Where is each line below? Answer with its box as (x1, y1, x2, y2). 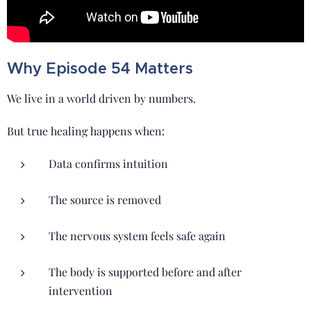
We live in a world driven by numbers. (7, 91, 196, 106)
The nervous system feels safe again (49, 228, 226, 243)
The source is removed (49, 192, 161, 207)
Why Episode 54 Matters (7, 59, 193, 78)
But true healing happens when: (7, 124, 165, 138)
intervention (49, 283, 112, 298)
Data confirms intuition (49, 156, 168, 171)
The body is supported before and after (49, 264, 242, 279)
